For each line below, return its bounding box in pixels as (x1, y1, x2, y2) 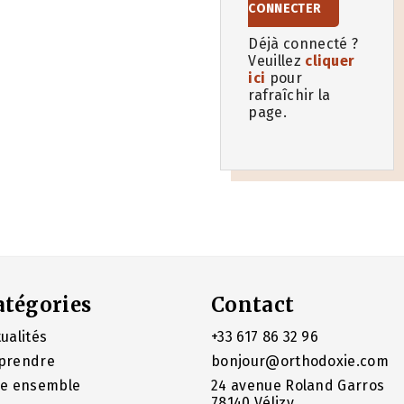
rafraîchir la (248, 86, 331, 104)
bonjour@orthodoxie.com (210, 352, 390, 370)
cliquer (305, 51, 355, 69)
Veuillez (248, 51, 306, 69)
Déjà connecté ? (248, 34, 359, 52)
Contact (210, 291, 295, 317)
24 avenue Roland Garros (210, 376, 385, 394)
